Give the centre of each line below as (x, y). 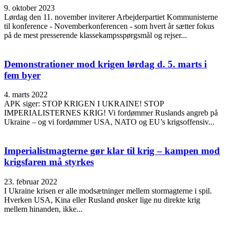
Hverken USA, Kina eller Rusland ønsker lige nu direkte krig (102, 200)
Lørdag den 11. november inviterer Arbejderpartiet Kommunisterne (111, 17)
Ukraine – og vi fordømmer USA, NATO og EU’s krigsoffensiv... (109, 122)
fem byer (22, 75)
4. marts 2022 (26, 95)
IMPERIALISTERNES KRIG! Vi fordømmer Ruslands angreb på (111, 113)
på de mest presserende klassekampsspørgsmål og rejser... (96, 35)
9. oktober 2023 (29, 8)
